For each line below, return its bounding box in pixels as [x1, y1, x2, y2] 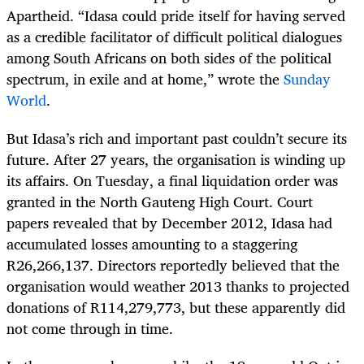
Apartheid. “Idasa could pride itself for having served [6, 3, 345, 28]
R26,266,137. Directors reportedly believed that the [6, 252, 340, 277]
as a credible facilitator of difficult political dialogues [6, 24, 342, 50]
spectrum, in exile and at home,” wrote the [6, 67, 284, 92]
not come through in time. [6, 315, 173, 340]
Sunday [284, 67, 331, 92]
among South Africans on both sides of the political [6, 45, 331, 71]
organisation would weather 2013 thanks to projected [6, 273, 349, 298]
